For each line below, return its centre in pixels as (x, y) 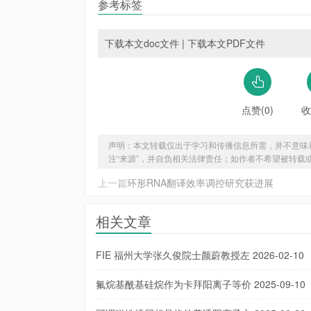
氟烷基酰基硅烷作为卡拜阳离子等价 (174, 284)
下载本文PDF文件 (226, 43)
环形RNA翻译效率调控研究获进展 (200, 183)
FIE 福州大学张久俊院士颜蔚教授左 (173, 255)
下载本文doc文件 (142, 43)
